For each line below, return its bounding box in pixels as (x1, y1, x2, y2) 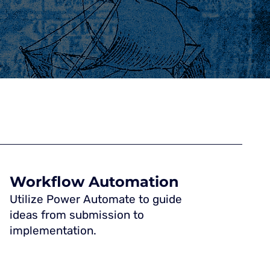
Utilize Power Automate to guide (10, 192, 183, 206)
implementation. (10, 223, 97, 237)
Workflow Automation (10, 172, 180, 190)
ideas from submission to (10, 207, 145, 222)
